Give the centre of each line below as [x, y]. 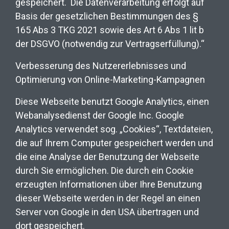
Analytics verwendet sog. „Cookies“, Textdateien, [114, 129]
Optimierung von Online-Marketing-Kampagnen [110, 79]
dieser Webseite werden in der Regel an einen [108, 198]
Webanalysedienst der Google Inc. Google [100, 115]
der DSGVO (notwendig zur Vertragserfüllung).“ [110, 43]
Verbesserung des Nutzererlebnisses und [101, 65]
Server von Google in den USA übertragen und [107, 212]
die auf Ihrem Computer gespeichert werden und [114, 143]
